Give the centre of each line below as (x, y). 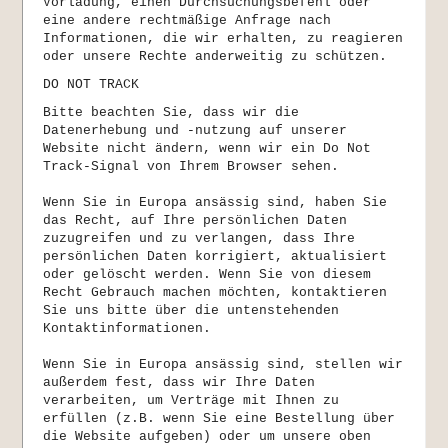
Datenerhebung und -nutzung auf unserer (195, 131)
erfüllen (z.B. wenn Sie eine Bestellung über (219, 419)
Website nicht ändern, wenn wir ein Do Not (207, 149)
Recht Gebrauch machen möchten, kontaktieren (215, 293)
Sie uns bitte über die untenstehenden (191, 311)
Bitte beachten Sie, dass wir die (171, 113)
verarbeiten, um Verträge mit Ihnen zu (191, 401)
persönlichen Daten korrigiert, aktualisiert (215, 257)
